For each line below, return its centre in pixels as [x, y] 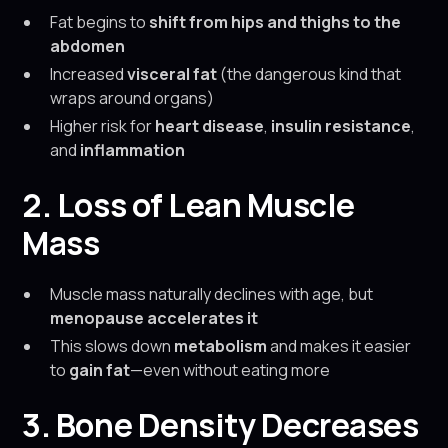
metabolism [221, 346]
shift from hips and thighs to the [275, 22]
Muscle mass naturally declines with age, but [212, 294]
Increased [89, 74]
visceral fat [172, 74]
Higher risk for [103, 126]
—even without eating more [230, 370]
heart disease [210, 126]
